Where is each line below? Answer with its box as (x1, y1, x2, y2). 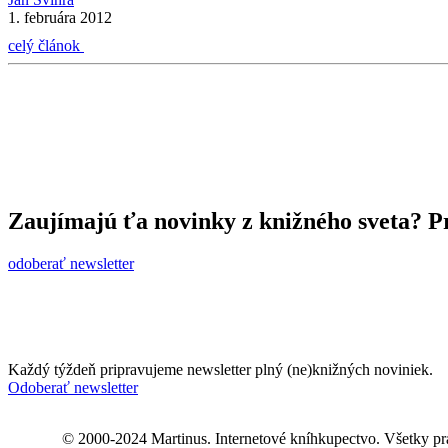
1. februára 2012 (8, 9, 112, 26)
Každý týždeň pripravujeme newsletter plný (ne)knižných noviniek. (8, 360, 433, 378)
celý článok (8, 37, 84, 54)
